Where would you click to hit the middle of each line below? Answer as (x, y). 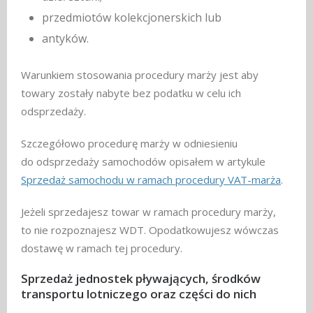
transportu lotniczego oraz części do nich (139, 293)
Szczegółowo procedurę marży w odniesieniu (129, 143)
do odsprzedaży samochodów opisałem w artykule (143, 161)
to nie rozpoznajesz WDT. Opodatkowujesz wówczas (150, 230)
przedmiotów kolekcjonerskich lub (132, 17)
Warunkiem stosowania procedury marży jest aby (140, 74)
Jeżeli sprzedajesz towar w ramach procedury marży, (148, 211)
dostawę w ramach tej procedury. (102, 248)
